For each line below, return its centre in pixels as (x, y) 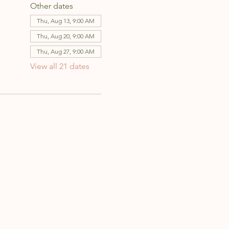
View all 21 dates (60, 66)
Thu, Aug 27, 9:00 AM (65, 52)
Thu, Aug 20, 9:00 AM (65, 36)
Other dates (51, 6)
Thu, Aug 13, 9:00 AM (65, 21)
